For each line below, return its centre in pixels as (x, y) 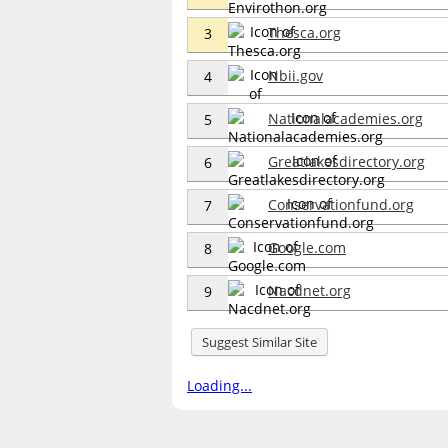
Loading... (219, 385)
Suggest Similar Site (259, 341)
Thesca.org (304, 32)
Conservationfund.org (341, 204)
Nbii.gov (295, 75)
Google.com (307, 247)
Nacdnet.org (309, 290)
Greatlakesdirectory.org (346, 161)
